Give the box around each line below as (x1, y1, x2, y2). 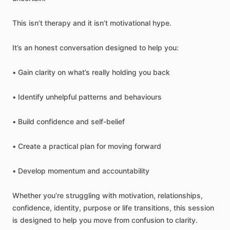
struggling (66, 191, 100, 200)
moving (108, 142, 132, 150)
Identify (18, 92, 44, 101)
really (92, 68, 110, 76)
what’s (68, 68, 90, 76)
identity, (54, 203, 81, 212)
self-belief (91, 117, 125, 126)
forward (135, 142, 161, 150)
